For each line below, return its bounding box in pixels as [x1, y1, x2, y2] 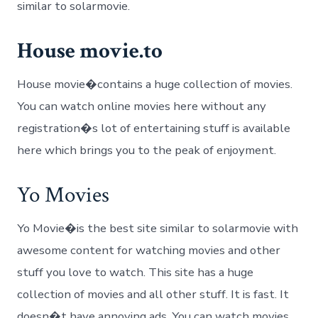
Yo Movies [17, 180, 110, 209]
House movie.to [17, 36, 163, 65]
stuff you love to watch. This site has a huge [17, 264, 254, 280]
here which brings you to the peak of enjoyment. [17, 141, 277, 158]
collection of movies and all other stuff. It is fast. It [17, 286, 290, 302]
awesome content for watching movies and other [17, 242, 281, 258]
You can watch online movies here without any [17, 97, 267, 114]
